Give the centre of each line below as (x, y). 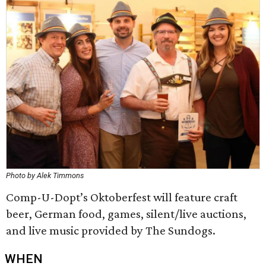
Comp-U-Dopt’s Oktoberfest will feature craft (122, 197)
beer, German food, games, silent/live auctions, (126, 214)
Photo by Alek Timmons (45, 175)
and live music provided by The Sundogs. (111, 230)
